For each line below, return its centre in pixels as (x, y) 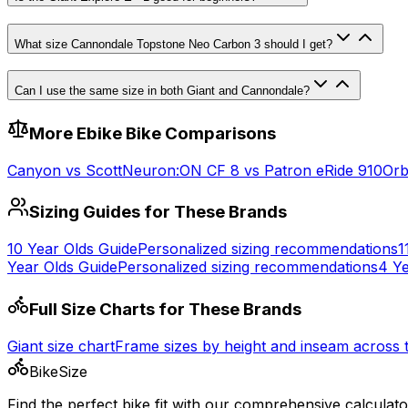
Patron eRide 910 (323, 170)
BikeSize (58, 371)
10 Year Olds (51, 249)
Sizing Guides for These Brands (158, 212)
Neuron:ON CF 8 (181, 170)
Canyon (34, 170)
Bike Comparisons (199, 133)
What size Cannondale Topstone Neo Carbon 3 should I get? (173, 44)
